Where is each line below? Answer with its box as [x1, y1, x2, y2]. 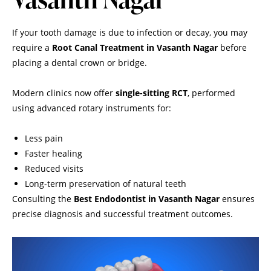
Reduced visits [25, 163, 83, 175]
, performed [188, 87, 235, 99]
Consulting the [12, 193, 74, 205]
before [218, 41, 247, 53]
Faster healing [25, 148, 82, 160]
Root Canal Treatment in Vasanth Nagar [52, 41, 218, 53]
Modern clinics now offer [12, 87, 116, 99]
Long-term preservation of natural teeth [25, 178, 186, 190]
